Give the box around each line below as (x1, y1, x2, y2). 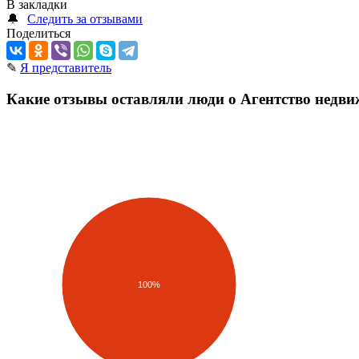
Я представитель (20, 61, 111, 75)
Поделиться (6, 26, 71, 41)
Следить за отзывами (27, 12, 143, 26)
